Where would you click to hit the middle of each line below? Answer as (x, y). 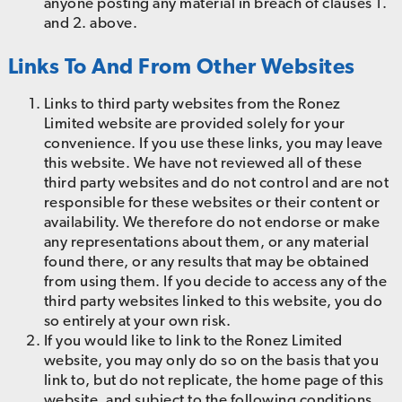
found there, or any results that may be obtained (206, 262)
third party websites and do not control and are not (216, 183)
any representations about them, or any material (206, 242)
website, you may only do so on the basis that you (211, 360)
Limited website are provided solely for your (194, 123)
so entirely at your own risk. (137, 321)
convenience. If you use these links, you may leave (213, 143)
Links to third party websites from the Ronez (192, 104)
